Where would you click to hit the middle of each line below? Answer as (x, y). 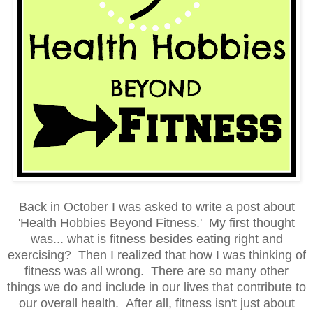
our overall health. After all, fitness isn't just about (156, 303)
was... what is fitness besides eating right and (156, 239)
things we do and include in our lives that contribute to (156, 287)
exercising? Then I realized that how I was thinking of (156, 255)
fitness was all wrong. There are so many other (156, 271)
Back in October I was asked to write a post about (156, 206)
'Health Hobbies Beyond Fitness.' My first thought (156, 223)
